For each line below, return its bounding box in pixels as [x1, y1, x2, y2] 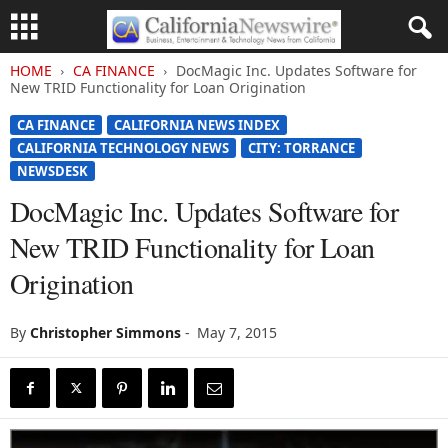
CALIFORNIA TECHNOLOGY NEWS [17, 139, 229, 157]
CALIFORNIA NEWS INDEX [114, 116, 280, 134]
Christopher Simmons [30, 323, 181, 342]
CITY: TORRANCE [248, 139, 355, 157]
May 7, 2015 [197, 323, 277, 342]
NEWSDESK [17, 162, 88, 180]
